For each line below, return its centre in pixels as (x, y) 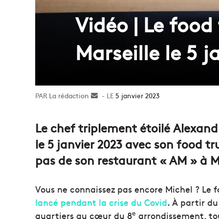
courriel (110, 116)
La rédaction (69, 95)
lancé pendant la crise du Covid (101, 202)
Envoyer (110, 95)
